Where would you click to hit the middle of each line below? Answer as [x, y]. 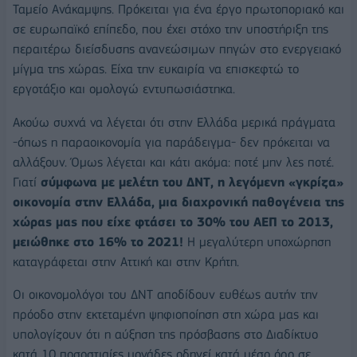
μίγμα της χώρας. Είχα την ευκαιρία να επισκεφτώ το [156, 69]
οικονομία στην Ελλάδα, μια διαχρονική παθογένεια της [178, 202]
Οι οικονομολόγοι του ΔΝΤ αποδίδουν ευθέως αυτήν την [165, 295]
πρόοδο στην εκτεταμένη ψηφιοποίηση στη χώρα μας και [166, 315]
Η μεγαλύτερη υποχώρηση [257, 241]
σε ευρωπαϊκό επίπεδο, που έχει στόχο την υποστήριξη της [171, 29]
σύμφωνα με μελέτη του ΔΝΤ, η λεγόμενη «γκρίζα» [192, 182]
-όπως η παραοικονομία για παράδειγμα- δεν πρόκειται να [171, 142]
